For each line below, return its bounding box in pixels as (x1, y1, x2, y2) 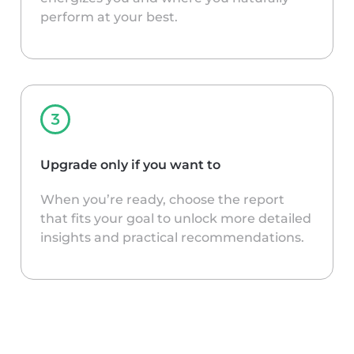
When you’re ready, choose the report (40, 191, 284, 207)
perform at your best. (40, 9, 178, 24)
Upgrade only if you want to (40, 156, 220, 172)
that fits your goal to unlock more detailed (40, 210, 311, 226)
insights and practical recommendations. (40, 229, 304, 245)
